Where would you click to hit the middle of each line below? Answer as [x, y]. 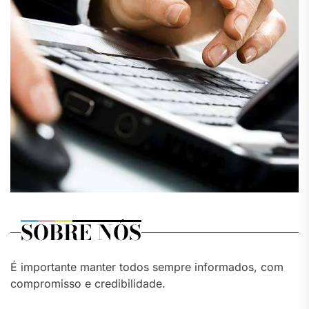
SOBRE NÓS [81, 233]
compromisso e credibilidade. [88, 284]
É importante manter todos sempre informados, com [147, 267]
